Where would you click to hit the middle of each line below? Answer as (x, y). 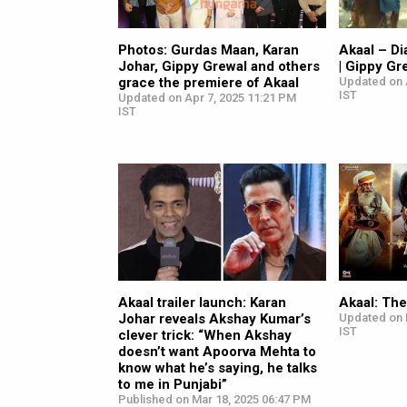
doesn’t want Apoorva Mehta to (217, 351)
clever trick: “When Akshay (205, 335)
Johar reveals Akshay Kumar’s (214, 318)
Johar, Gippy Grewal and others (219, 66)
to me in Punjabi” (173, 384)
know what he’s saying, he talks (218, 367)
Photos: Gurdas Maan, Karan (208, 50)
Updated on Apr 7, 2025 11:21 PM (207, 97)
